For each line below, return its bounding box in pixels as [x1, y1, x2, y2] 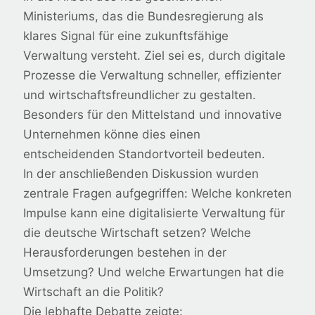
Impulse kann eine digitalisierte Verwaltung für [23, 206, 285, 221]
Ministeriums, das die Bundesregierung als [23, 9, 264, 24]
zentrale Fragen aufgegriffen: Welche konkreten [23, 186, 292, 201]
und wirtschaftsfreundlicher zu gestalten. [23, 88, 256, 103]
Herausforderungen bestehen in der [23, 245, 226, 260]
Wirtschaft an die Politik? [23, 285, 164, 300]
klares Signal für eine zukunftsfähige [23, 29, 229, 44]
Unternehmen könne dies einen [23, 127, 200, 142]
